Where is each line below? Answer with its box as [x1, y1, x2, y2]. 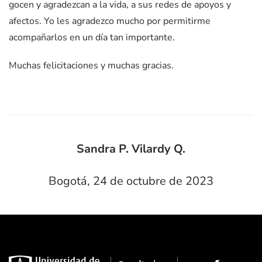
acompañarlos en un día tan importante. [9, 31, 175, 44]
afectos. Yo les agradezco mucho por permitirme [9, 15, 211, 28]
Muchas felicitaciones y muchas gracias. [9, 59, 174, 73]
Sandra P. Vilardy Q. [77, 141, 185, 157]
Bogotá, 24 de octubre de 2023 [49, 173, 213, 189]
